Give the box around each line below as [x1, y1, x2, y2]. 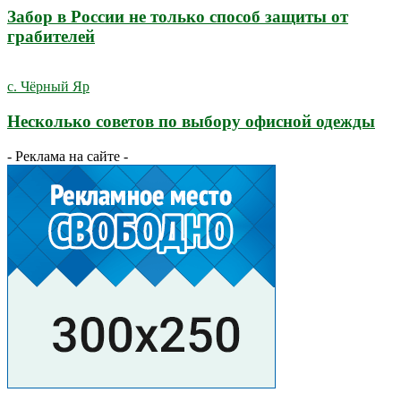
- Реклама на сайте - [7, 148, 128, 164]
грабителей [7, 26, 95, 46]
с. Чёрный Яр [7, 79, 90, 95]
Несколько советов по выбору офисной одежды [7, 111, 375, 131]
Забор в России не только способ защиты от [7, 6, 348, 26]
